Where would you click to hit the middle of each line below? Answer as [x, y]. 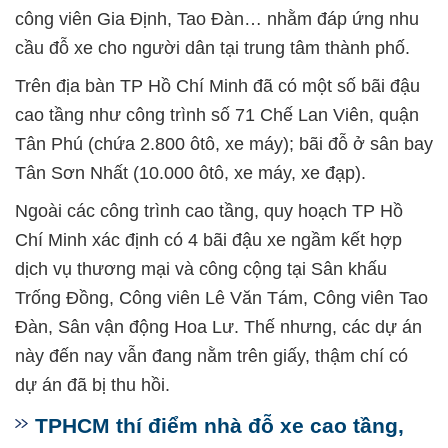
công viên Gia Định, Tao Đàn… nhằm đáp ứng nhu [217, 19]
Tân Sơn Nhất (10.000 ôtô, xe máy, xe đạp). [190, 173]
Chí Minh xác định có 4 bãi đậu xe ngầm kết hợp [208, 240]
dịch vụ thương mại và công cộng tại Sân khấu [201, 269]
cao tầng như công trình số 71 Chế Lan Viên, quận [217, 115]
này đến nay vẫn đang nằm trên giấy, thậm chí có [211, 356]
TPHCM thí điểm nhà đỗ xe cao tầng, [219, 426]
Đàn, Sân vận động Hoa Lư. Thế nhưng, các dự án [218, 327]
